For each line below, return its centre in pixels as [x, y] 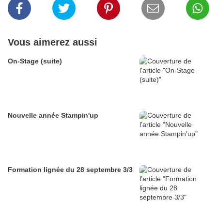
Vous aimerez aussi [53, 42]
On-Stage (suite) [35, 61]
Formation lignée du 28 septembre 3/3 [70, 170]
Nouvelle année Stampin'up [53, 116]
